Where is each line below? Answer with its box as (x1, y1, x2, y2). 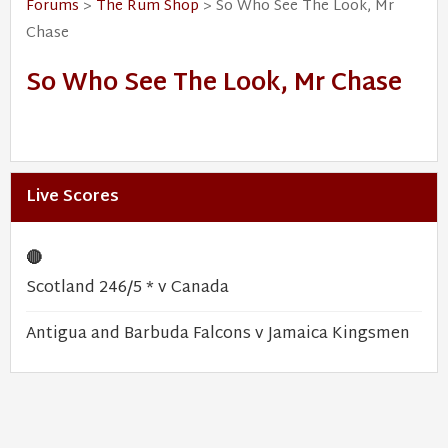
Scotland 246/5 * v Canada (26, 274, 229, 303)
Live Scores (26, 183, 119, 212)
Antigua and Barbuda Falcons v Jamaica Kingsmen (26, 320, 410, 349)
